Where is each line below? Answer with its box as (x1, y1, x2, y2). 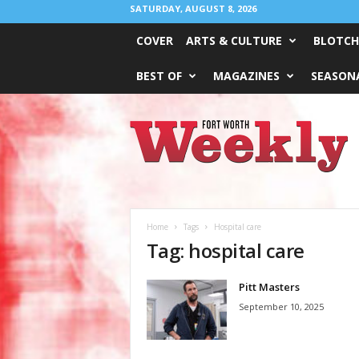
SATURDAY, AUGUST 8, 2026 (129, 2, 256, 14)
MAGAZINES (212, 68, 280, 83)
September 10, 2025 (238, 301, 324, 313)
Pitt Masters (238, 280, 300, 294)
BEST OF (135, 68, 182, 83)
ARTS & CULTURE (185, 33, 282, 48)
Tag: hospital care (146, 237, 305, 264)
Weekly (128, 135, 163, 147)
